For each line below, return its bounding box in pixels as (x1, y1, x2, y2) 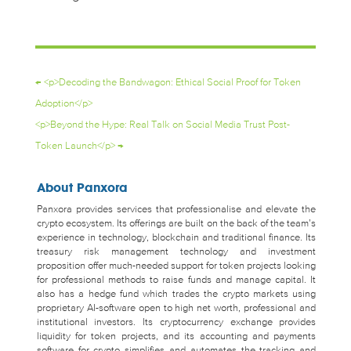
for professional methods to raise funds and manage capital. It (36, 275, 317, 286)
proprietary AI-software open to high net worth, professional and (36, 303, 317, 314)
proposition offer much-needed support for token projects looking (36, 261, 317, 272)
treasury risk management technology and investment (36, 247, 317, 258)
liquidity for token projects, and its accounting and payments (36, 331, 317, 342)
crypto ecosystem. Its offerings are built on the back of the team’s (36, 219, 317, 230)
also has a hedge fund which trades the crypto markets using (36, 289, 317, 300)
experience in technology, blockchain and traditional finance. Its (36, 233, 317, 244)
